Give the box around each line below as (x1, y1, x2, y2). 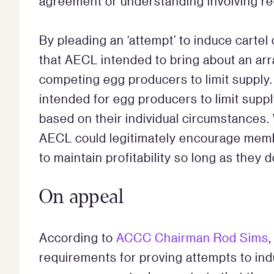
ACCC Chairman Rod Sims (116, 229, 268, 245)
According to (39, 229, 116, 245)
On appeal (39, 186, 124, 207)
